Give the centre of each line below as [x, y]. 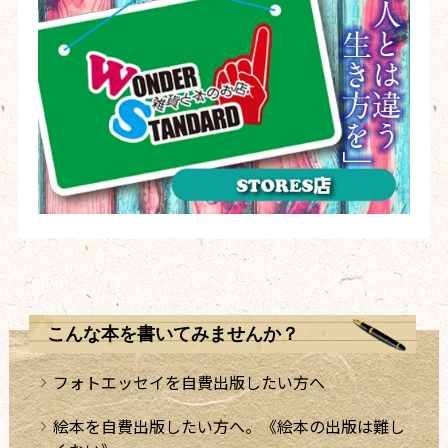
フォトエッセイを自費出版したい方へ [188, 381]
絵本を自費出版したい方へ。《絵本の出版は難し [228, 425]
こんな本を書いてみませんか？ [172, 333]
